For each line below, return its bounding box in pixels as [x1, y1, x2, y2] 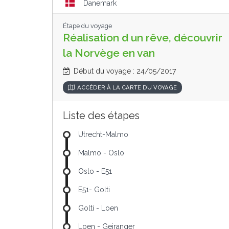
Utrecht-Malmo [78, 130, 128, 139]
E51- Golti [78, 186, 110, 194]
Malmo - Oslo [78, 149, 124, 157]
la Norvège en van [63, 47, 155, 59]
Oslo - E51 [78, 167, 112, 175]
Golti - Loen [78, 204, 118, 212]
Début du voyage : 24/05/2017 [72, 67, 176, 75]
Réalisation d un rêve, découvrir [63, 31, 222, 44]
